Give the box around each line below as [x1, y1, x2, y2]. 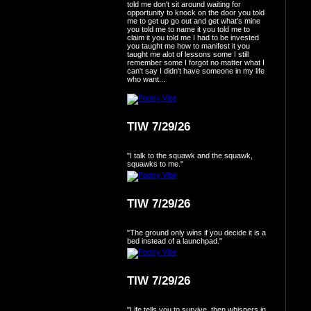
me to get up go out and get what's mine [126, 16, 260, 25]
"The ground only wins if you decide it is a [126, 228, 266, 237]
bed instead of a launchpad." [126, 236, 222, 245]
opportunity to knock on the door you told [126, 8, 264, 17]
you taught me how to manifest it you [126, 41, 250, 50]
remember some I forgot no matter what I [126, 58, 264, 67]
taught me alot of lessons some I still [126, 49, 249, 58]
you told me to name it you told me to [126, 24, 250, 33]
